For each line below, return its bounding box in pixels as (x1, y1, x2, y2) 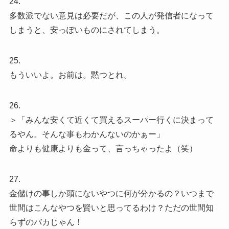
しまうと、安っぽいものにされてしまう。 (9, 25, 165, 34)
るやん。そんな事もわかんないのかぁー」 (9, 129, 165, 139)
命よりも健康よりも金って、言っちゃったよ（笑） (9, 144, 197, 153)
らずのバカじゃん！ (9, 217, 83, 226)
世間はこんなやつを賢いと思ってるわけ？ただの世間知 (9, 203, 214, 212)
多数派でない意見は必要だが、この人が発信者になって (9, 11, 214, 20)
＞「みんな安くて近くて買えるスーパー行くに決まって (9, 115, 214, 124)
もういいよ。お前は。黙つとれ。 (9, 70, 132, 79)
